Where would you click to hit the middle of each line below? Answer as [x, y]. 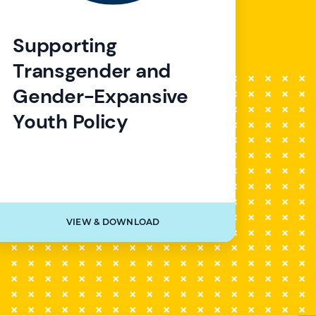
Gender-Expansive [101, 96]
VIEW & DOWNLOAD [113, 222]
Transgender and [92, 71]
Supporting [65, 45]
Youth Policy [71, 121]
